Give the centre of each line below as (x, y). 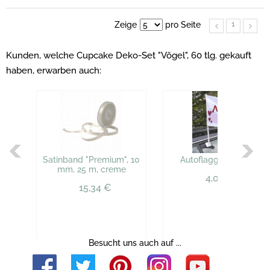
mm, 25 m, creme (91, 170)
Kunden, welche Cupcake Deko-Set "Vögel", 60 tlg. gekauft (129, 55)
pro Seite (182, 25)
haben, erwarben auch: (54, 71)
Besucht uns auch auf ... (135, 243)
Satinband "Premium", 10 (91, 160)
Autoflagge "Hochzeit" (223, 160)
